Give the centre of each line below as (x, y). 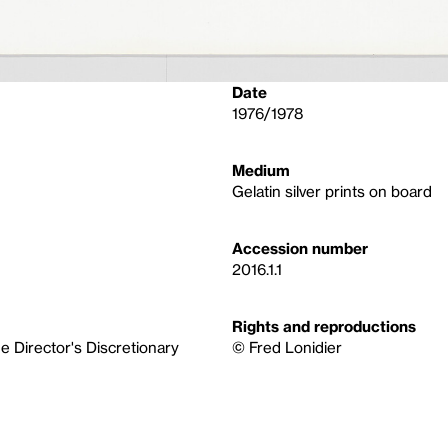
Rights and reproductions (324, 325)
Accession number (300, 247)
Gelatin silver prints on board (332, 190)
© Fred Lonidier (287, 346)
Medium (261, 169)
